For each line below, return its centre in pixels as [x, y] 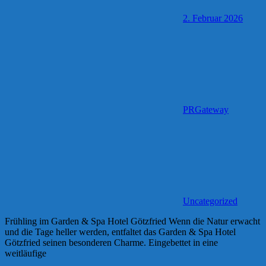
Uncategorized [210, 201]
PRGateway [206, 109]
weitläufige [26, 253]
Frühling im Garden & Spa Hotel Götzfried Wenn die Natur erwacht [132, 221]
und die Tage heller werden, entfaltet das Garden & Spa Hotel [120, 232]
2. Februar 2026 [213, 18]
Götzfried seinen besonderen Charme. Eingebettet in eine [111, 242]
